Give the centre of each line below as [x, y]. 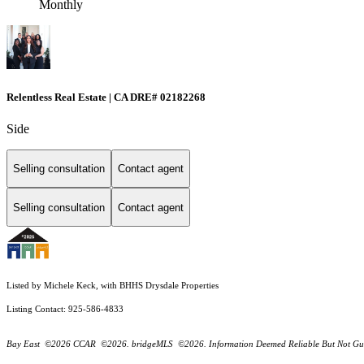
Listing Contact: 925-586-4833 [66, 310]
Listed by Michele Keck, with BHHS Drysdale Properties [113, 286]
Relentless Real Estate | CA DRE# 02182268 [106, 97]
